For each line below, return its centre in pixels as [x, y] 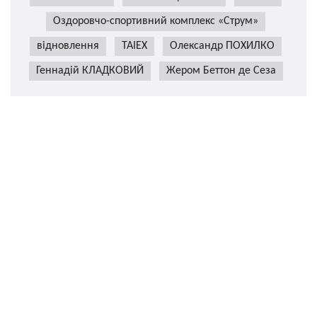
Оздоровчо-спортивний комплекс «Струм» [156, 21]
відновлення [68, 46]
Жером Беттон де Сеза [221, 71]
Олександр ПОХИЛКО [222, 46]
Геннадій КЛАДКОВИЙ [90, 71]
